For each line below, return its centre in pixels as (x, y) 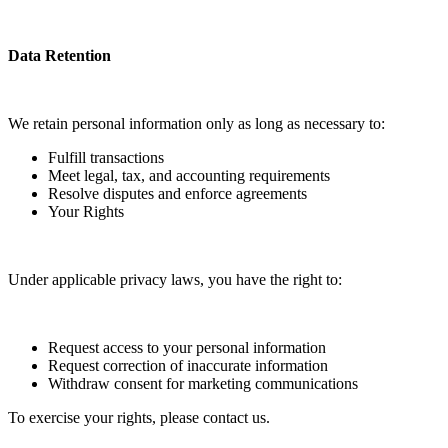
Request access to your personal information (187, 348)
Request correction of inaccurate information (188, 366)
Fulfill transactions (106, 158)
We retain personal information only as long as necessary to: (196, 124)
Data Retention (59, 56)
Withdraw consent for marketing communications (203, 384)
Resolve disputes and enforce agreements (177, 194)
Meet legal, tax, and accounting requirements (189, 176)
